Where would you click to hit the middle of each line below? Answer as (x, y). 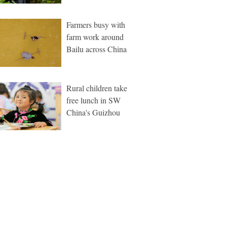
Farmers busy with (96, 25)
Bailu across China (97, 49)
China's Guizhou (93, 112)
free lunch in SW (93, 100)
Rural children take (97, 88)
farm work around (95, 37)
